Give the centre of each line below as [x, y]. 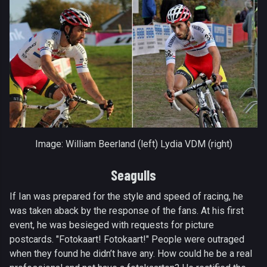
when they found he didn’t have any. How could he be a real [131, 254]
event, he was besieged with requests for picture [112, 225]
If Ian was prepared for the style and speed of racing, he [126, 197]
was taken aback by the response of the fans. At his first [127, 211]
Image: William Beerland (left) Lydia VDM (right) [133, 144]
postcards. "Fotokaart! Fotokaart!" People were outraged [127, 240]
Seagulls [133, 175]
